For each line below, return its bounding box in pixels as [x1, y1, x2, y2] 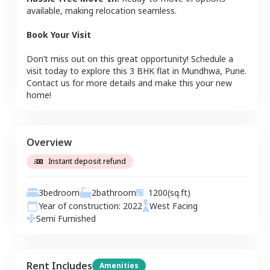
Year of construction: [39, 199, 123, 212]
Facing [170, 199, 198, 212]
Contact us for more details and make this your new [27, 77, 232, 89]
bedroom [43, 186, 80, 198]
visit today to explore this [27, 64, 130, 77]
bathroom [96, 186, 136, 198]
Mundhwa [181, 64, 220, 77]
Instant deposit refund [48, 155, 126, 166]
